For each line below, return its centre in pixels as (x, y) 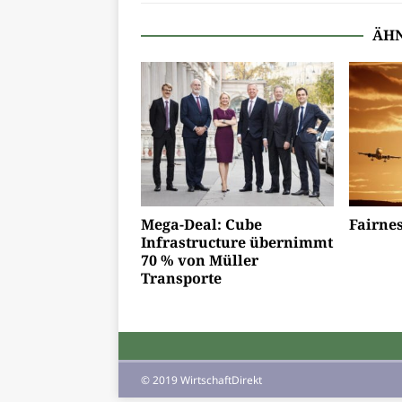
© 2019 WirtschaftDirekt (201, 380)
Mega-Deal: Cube (201, 225)
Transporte (181, 279)
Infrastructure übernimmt (237, 243)
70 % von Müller (200, 261)
